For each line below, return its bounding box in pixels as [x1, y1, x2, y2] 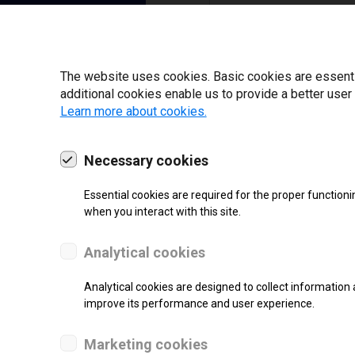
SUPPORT [192, 331, 246, 344]
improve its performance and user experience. [83, 296, 315, 310]
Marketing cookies [83, 335, 208, 353]
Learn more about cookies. [59, 103, 207, 119]
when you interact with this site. [83, 204, 241, 218]
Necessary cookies [83, 151, 208, 169]
